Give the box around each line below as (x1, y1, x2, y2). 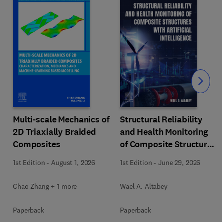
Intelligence (120, 163, 166, 175)
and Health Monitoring (120, 126, 209, 138)
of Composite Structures (120, 138, 216, 150)
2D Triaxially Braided (13, 125, 97, 138)
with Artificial (120, 151, 173, 163)
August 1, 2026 (51, 158, 96, 167)
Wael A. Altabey (120, 182, 167, 191)
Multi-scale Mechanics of (13, 113, 110, 125)
